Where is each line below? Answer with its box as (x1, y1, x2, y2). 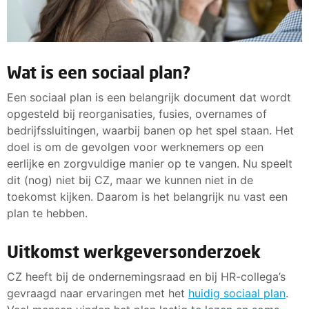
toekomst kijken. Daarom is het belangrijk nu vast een (7, 189, 288, 203)
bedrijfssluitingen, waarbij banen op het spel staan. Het (7, 123, 294, 137)
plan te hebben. (7, 206, 91, 220)
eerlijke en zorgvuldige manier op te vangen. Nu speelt (7, 156, 292, 170)
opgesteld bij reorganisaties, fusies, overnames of (7, 106, 267, 121)
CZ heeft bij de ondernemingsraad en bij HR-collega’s (7, 269, 286, 283)
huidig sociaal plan (188, 286, 286, 300)
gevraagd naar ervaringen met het (7, 286, 188, 300)
